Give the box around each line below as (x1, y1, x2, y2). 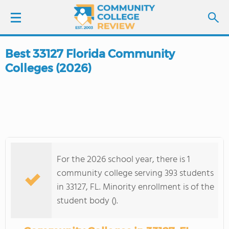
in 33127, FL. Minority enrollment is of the (57, 180, 214, 195)
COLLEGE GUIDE (15, 165, 76, 178)
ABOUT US (15, 193, 54, 207)
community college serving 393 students (57, 166, 214, 181)
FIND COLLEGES (35, 107, 96, 121)
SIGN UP (58, 76, 85, 88)
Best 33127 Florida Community (5, 47, 175, 61)
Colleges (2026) (5, 61, 91, 75)
